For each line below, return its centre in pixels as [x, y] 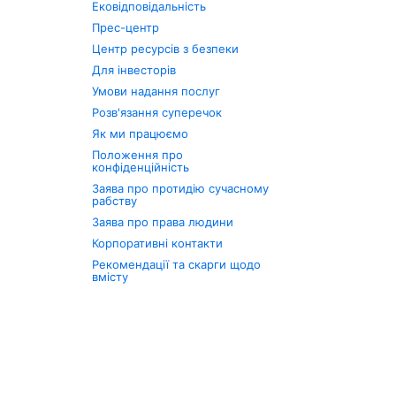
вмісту [110, 277]
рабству [115, 201]
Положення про [138, 155]
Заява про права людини [163, 222]
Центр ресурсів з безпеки [166, 49]
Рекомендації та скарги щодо [177, 264]
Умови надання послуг [156, 91]
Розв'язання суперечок [157, 112]
